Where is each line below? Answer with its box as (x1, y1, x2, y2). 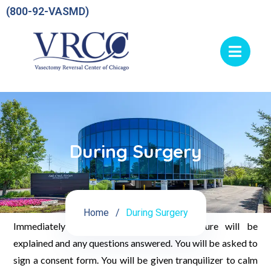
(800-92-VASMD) (6, 5, 89, 18)
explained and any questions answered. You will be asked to (13, 237, 258, 249)
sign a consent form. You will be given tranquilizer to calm (13, 254, 258, 266)
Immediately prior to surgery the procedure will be (13, 220, 258, 232)
